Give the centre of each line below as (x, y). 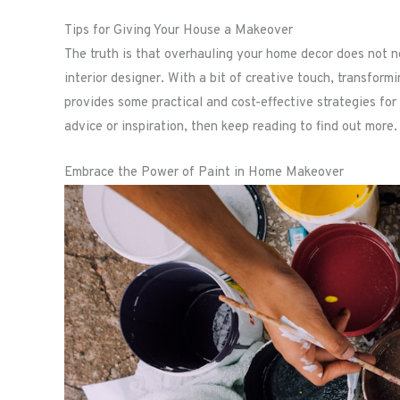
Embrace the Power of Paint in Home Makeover (204, 173)
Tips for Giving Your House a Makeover (179, 31)
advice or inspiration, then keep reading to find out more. (231, 128)
